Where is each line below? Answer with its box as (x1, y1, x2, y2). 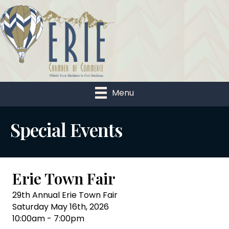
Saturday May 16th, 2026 (12, 200, 109, 213)
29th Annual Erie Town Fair (12, 189, 118, 201)
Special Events (10, 117, 122, 142)
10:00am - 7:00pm (12, 212, 84, 224)
